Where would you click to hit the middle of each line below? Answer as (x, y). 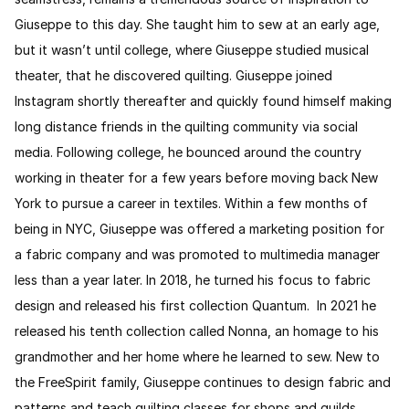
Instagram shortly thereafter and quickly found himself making (203, 100)
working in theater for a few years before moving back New (196, 177)
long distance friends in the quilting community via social (186, 126)
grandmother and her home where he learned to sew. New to (197, 356)
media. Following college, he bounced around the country (188, 152)
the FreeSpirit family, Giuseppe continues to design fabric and (203, 382)
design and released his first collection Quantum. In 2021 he (195, 305)
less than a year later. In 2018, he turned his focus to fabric (193, 279)
